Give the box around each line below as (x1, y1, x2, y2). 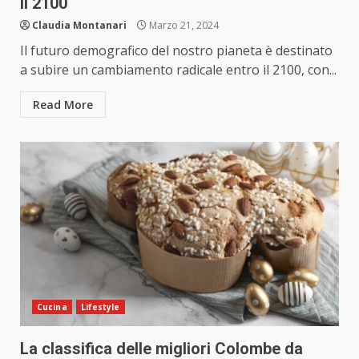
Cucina (37, 301, 67, 313)
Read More (33, 97, 93, 113)
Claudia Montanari (32, 18, 127, 33)
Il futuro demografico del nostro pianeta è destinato (20, 42, 333, 60)
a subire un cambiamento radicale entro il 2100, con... (20, 61, 337, 79)
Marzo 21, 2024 (147, 18, 219, 33)
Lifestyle (80, 301, 120, 313)
